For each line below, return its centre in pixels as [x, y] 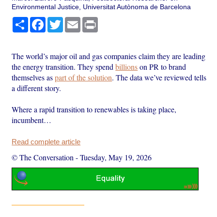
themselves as [33, 77]
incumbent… [32, 120]
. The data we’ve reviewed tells [159, 77]
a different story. [37, 88]
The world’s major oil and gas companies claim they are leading [109, 56]
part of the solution [84, 77]
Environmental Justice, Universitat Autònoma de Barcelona [101, 7]
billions [127, 66]
